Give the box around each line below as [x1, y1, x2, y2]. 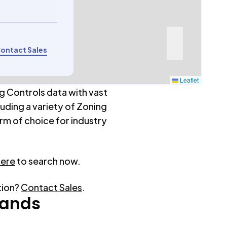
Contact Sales [21, 181, 82, 193]
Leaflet [178, 75, 199, 84]
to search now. [17, 155, 81, 167]
